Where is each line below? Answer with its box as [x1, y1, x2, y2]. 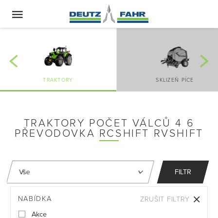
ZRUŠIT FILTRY [140, 195, 190, 204]
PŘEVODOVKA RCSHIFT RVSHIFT [15, 127, 203, 140]
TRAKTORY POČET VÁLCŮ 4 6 [23, 116, 195, 129]
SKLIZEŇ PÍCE [156, 76, 194, 83]
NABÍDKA [18, 195, 52, 203]
